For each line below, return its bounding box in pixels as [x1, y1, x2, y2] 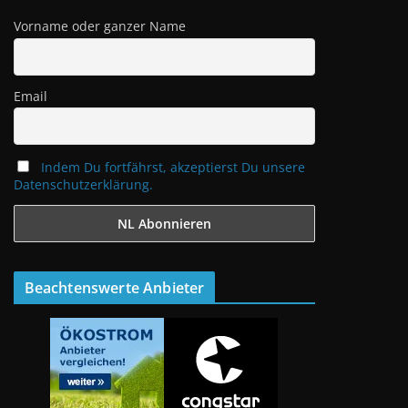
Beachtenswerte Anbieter [24, 277, 205, 298]
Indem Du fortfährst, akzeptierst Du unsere [41, 158, 306, 176]
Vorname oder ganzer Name [13, 17, 186, 35]
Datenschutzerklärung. [13, 175, 153, 193]
